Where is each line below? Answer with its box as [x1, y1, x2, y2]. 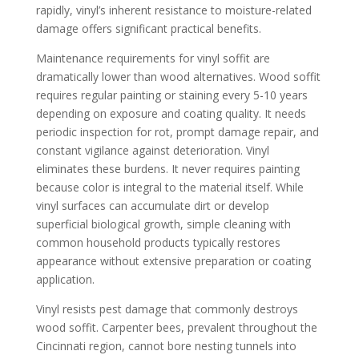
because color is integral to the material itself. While [35, 179, 304, 195]
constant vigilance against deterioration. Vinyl [35, 142, 269, 158]
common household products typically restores [35, 234, 280, 250]
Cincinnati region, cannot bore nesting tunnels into [35, 337, 296, 353]
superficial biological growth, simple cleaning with [35, 216, 291, 232]
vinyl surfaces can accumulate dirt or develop [35, 197, 269, 213]
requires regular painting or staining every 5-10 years [35, 87, 308, 103]
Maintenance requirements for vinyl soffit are [35, 50, 270, 66]
